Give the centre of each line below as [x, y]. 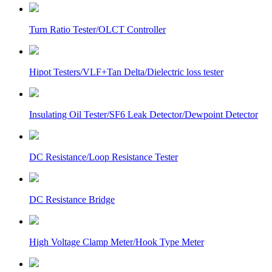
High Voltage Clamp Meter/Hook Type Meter [117, 242]
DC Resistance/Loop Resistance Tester [104, 157]
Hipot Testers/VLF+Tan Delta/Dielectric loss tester [126, 72]
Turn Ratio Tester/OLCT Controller [97, 29]
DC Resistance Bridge [72, 199]
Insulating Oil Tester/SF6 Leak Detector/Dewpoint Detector [144, 114]
